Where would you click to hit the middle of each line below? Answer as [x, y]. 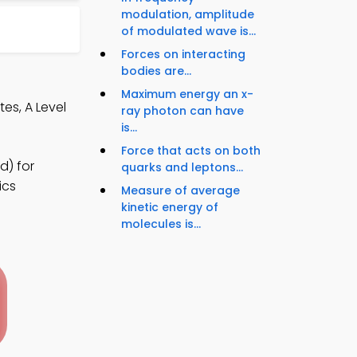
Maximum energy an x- [187, 94]
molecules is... [161, 224]
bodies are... [156, 71]
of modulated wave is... [188, 31]
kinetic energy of [170, 208]
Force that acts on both [191, 151]
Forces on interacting [183, 55]
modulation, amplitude [188, 15]
